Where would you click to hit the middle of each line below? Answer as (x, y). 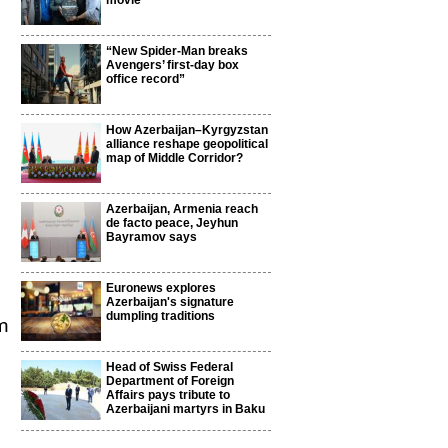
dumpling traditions (160, 316)
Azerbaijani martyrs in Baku (185, 409)
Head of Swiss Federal (169, 367)
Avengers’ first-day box (172, 65)
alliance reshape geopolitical (187, 144)
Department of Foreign (170, 381)
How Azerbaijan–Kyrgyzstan (187, 130)
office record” (145, 79)
